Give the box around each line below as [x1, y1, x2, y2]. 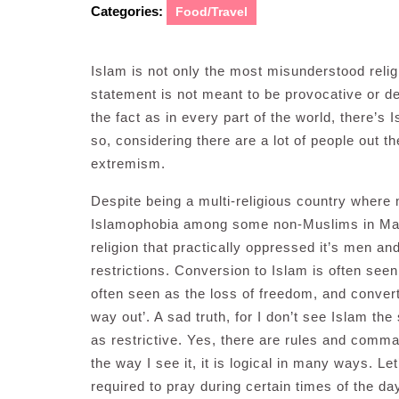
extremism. [91, 156, 166, 171]
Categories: [91, 4, 163, 19]
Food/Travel [175, 4, 248, 19]
